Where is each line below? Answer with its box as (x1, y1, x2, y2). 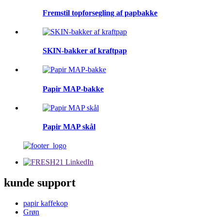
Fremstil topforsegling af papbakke (43, 8, 157, 17)
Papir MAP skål (43, 123, 95, 131)
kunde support (4, 176, 76, 189)
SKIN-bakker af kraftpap (43, 46, 127, 55)
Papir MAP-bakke (43, 84, 104, 93)
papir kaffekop (23, 199, 68, 208)
